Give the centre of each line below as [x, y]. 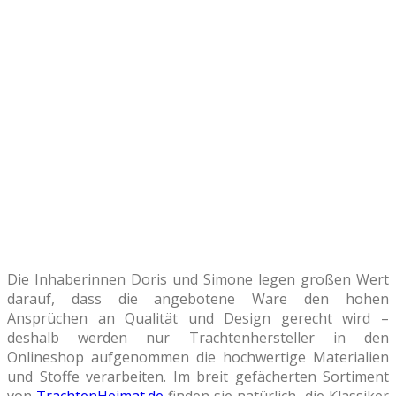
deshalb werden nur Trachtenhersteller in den [198, 337]
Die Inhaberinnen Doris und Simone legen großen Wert [198, 279]
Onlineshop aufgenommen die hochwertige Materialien [198, 357]
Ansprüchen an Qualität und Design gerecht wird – [198, 318]
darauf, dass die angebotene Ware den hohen [198, 298]
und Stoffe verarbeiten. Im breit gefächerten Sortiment [198, 376]
